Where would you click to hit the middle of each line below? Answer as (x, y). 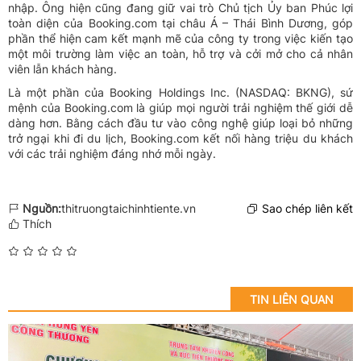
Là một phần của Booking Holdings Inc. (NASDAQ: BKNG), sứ (180, 93)
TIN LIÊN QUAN (292, 300)
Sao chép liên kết (307, 209)
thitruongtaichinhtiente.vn (129, 209)
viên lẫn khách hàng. (62, 69)
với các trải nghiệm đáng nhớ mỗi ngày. (112, 154)
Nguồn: (42, 209)
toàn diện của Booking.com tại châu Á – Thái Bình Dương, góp (180, 23)
